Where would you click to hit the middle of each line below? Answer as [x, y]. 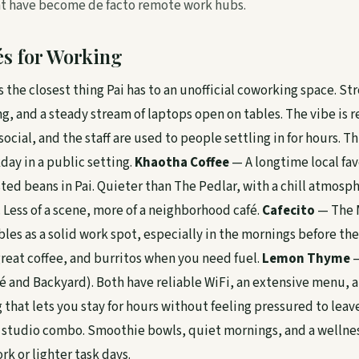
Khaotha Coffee [182, 163]
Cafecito [288, 211]
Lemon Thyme [306, 259]
